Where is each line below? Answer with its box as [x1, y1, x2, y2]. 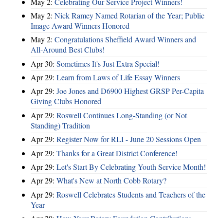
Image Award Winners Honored [31, 20, 129, 31]
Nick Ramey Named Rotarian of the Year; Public [54, 10, 204, 20]
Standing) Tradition [31, 120, 90, 130]
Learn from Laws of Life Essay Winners [56, 72, 180, 82]
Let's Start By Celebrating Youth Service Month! [56, 161, 206, 172]
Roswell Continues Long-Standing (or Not [56, 109, 187, 120]
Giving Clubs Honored [31, 96, 101, 107]
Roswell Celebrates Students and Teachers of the [56, 189, 205, 200]
